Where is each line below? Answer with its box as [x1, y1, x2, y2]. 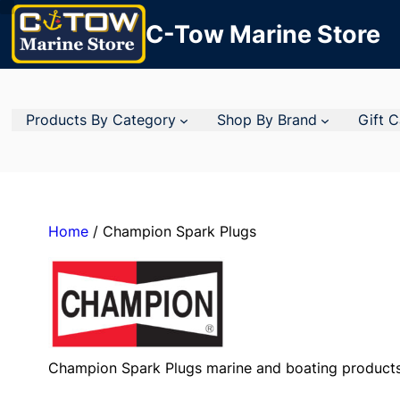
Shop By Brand [217, 111, 318, 129]
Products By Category [26, 111, 177, 129]
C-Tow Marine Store [146, 20, 381, 49]
